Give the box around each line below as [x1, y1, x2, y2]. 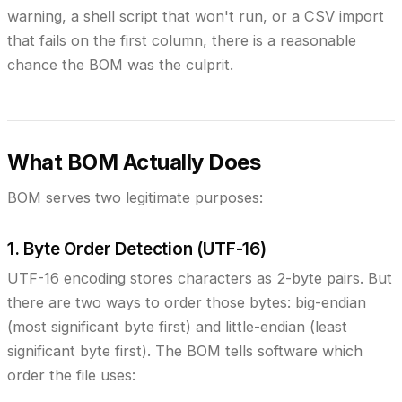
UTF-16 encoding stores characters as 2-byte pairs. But [7, 268, 392, 287]
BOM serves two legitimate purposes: [7, 188, 263, 206]
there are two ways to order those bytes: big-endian [7, 293, 366, 311]
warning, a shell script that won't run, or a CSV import [7, 6, 384, 25]
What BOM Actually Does [7, 148, 261, 175]
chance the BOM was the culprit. [7, 55, 233, 74]
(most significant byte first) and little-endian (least [7, 317, 347, 336]
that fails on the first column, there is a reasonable [7, 31, 356, 49]
